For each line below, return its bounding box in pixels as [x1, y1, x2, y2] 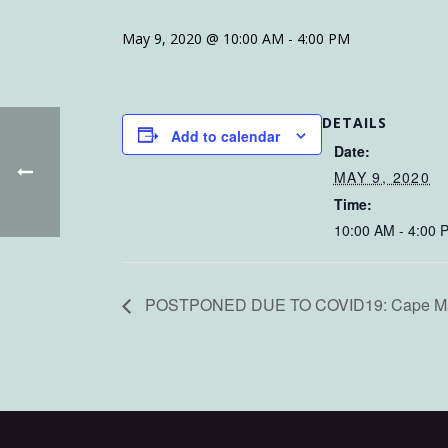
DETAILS [322, 113, 387, 132]
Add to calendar [171, 126, 280, 147]
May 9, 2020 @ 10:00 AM [122, 29, 284, 48]
